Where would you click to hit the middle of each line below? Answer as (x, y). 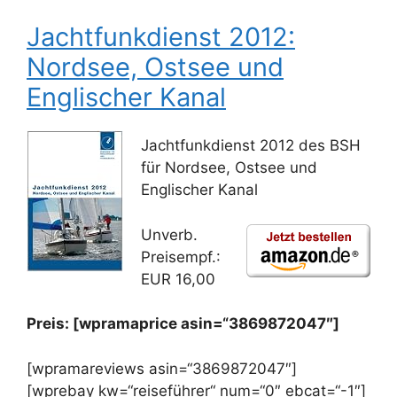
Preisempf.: (181, 257)
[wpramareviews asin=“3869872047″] (162, 368)
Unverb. (169, 234)
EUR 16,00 (178, 279)
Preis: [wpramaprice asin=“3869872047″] (183, 323)
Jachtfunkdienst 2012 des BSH (251, 145)
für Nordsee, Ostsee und (229, 167)
